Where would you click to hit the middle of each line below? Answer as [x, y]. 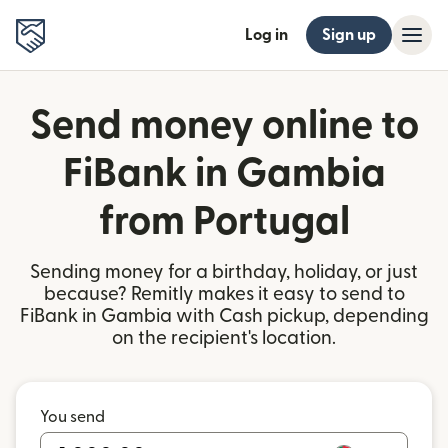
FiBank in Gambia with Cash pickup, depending [224, 316]
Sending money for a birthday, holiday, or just [224, 272]
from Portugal [224, 222]
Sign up [349, 35]
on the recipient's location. [224, 338]
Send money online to [224, 126]
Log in [266, 35]
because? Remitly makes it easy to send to [224, 294]
